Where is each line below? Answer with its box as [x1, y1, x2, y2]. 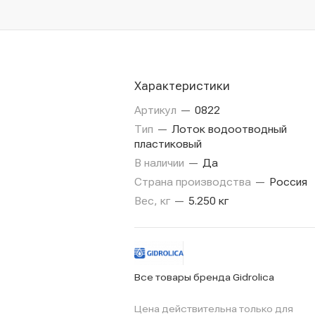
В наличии [134, 156, 187, 169]
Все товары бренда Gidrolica [134, 271, 274, 283]
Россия [266, 175, 307, 188]
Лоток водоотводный [169, 122, 287, 136]
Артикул [134, 103, 179, 117]
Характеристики [134, 79, 230, 93]
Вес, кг [134, 194, 173, 207]
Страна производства [134, 175, 254, 188]
